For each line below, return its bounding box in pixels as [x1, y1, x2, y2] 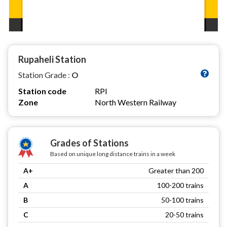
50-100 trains [161, 195, 204, 204]
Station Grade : [18, 69, 71, 80]
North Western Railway [95, 97, 176, 107]
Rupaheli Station [18, 53, 86, 65]
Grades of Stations [50, 137, 129, 148]
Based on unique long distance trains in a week [50, 149, 175, 158]
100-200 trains [157, 180, 204, 190]
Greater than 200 [148, 166, 204, 175]
